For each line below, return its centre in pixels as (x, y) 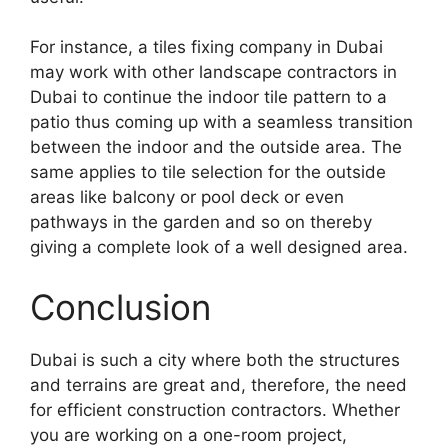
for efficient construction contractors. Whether (215, 409)
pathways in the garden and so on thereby (201, 222)
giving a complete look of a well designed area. (219, 247)
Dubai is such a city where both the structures (215, 359)
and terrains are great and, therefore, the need (218, 384)
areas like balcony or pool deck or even (187, 197)
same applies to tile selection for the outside (208, 172)
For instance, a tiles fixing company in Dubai (206, 47)
